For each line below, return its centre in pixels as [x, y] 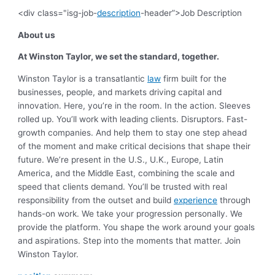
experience [196, 200]
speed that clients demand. [73, 187]
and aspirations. [51, 241]
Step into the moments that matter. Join [162, 241]
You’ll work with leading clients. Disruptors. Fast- [152, 119]
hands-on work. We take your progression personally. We [130, 214]
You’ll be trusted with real [178, 187]
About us [37, 35]
